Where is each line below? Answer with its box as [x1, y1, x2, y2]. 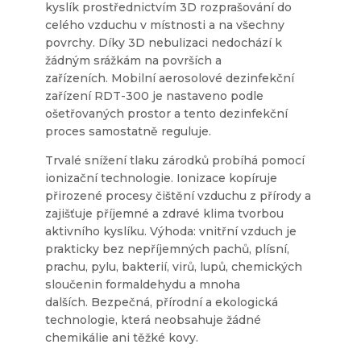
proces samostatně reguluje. [45, 123, 211, 139]
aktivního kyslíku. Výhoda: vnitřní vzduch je [45, 223, 297, 239]
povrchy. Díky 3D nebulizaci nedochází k [45, 35, 282, 50]
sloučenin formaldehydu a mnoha [45, 276, 240, 292]
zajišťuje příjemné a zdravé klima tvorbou [45, 205, 284, 221]
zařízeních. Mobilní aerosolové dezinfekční [45, 70, 294, 85]
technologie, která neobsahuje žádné [45, 312, 261, 327]
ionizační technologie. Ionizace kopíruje [45, 170, 277, 185]
